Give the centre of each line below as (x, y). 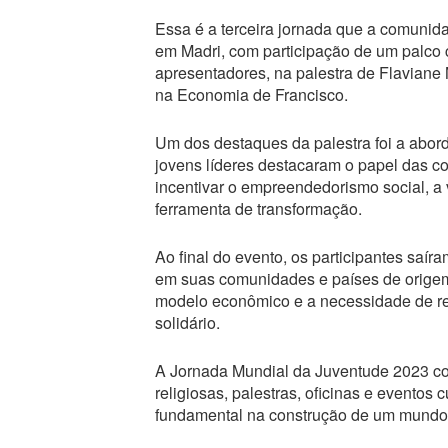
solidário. (187, 323)
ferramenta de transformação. (258, 209)
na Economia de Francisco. (251, 95)
